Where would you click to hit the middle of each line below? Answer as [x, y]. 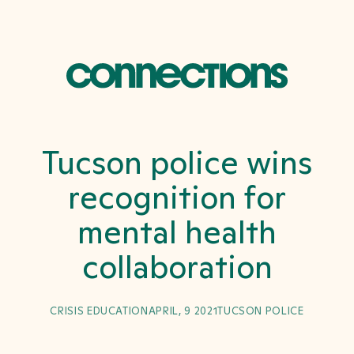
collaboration [177, 267]
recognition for [177, 198]
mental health [177, 232]
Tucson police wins [177, 163]
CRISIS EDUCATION [99, 311]
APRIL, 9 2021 [183, 311]
